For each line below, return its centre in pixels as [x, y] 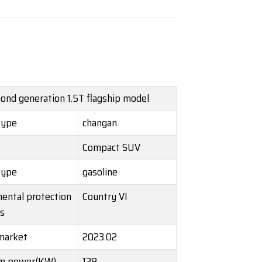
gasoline [100, 172]
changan [100, 123]
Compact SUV [111, 148]
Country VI [105, 197]
